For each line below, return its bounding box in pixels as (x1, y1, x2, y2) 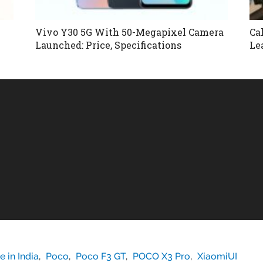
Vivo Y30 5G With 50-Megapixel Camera (35, 25, 224, 38)
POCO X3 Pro (133, 250, 191, 262)
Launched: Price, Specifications (35, 38, 181, 51)
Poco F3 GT (76, 250, 126, 262)
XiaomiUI (197, 250, 238, 262)
